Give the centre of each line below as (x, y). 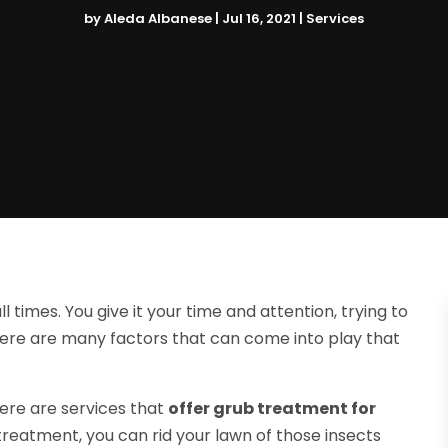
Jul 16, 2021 (259, 18)
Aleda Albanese (158, 18)
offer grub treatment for (272, 409)
